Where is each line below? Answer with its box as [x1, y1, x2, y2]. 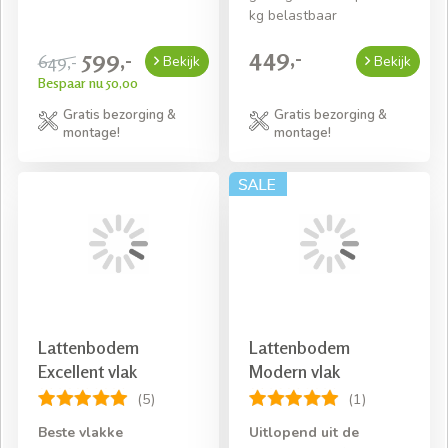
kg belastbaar [249, 5, 337, 25]
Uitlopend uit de [249, 423, 359, 443]
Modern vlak [249, 360, 340, 383]
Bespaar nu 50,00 [38, 73, 138, 91]
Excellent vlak [38, 360, 137, 383]
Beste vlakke [38, 423, 123, 443]
